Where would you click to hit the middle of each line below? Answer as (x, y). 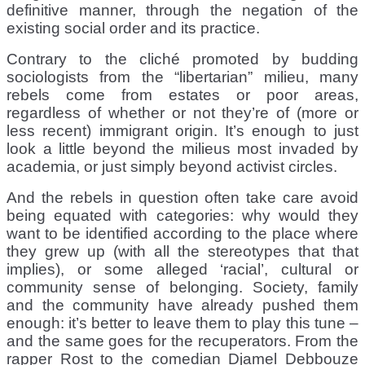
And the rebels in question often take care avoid (182, 197)
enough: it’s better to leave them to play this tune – (182, 323)
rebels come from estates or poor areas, (182, 95)
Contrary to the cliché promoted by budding (182, 59)
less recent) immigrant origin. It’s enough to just (182, 130)
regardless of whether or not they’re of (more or (182, 112)
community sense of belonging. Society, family (182, 287)
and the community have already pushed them (182, 305)
